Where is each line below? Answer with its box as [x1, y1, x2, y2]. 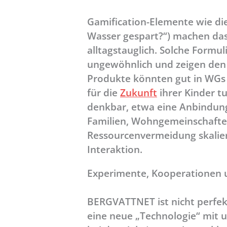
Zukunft [120, 86, 157, 99]
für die [87, 86, 120, 99]
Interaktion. [87, 143, 142, 156]
